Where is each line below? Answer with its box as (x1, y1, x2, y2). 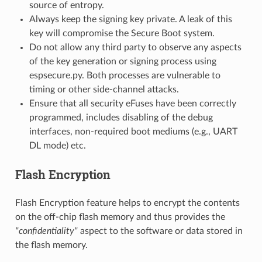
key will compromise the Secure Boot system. (29, 28, 215, 38)
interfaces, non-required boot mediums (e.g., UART (29, 126, 237, 136)
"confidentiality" (15, 226, 78, 236)
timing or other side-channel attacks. (29, 84, 179, 94)
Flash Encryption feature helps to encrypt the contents (15, 198, 240, 208)
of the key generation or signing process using (29, 56, 216, 66)
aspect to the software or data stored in (77, 226, 243, 236)
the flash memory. (15, 240, 88, 250)
